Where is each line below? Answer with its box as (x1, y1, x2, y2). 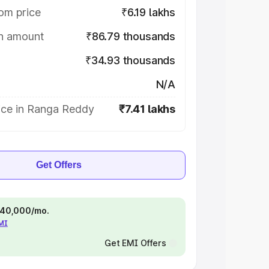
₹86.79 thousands (85, 30, 175, 43)
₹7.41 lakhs (118, 103, 175, 115)
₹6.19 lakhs (121, 6, 175, 19)
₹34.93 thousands (85, 54, 175, 67)
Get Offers (36, 160, 82, 170)
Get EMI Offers (104, 238, 166, 248)
